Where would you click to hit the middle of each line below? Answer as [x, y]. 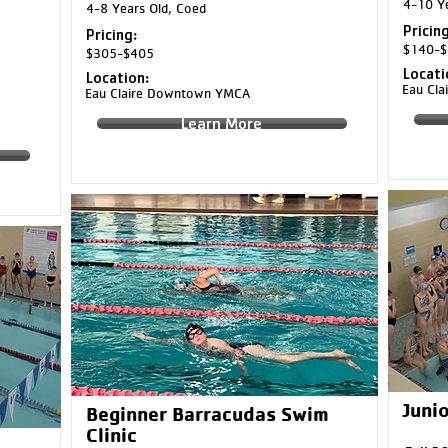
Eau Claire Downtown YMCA [167, 93]
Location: [117, 77]
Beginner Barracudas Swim [207, 413]
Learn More [221, 123]
